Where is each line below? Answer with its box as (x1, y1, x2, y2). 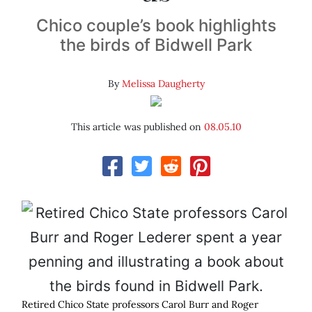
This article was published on (70, 120, 204, 134)
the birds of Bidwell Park (60, 35, 252, 56)
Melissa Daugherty (121, 77, 205, 91)
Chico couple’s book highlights (36, 15, 276, 36)
